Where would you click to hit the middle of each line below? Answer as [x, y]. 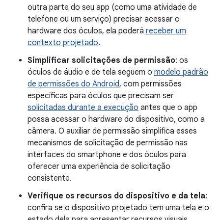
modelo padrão [181, 72]
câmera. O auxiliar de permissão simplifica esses [112, 131]
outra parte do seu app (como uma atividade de [112, 7]
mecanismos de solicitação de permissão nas [108, 143]
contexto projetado [63, 42]
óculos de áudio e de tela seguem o [91, 72]
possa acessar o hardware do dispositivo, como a [116, 119]
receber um [166, 31]
